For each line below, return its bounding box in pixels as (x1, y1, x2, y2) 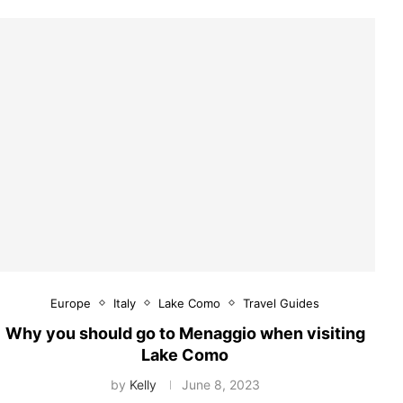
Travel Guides (243, 295, 320, 310)
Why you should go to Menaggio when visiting (4, 323, 365, 343)
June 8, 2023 (181, 376, 260, 392)
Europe (50, 295, 92, 310)
